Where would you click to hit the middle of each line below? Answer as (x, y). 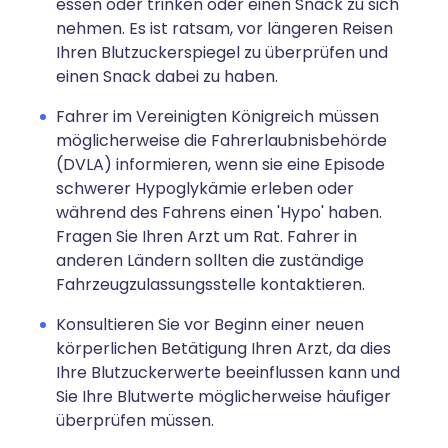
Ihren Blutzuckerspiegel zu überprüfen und (222, 52)
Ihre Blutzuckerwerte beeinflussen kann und (228, 372)
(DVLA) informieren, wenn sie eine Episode (220, 164)
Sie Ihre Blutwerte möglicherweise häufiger (223, 396)
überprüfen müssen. (135, 420)
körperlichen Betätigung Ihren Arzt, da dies (223, 348)
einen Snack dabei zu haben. (167, 76)
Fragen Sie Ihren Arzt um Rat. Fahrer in (206, 236)
